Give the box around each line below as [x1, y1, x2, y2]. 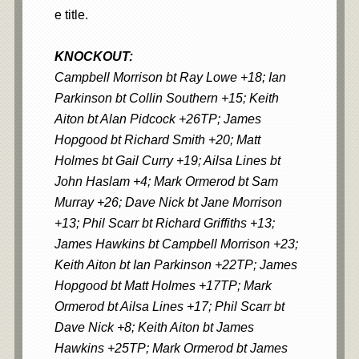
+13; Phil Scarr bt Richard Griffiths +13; [54, 216, 275, 230]
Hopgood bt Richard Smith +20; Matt [54, 133, 260, 147]
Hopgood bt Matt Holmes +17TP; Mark [54, 279, 272, 292]
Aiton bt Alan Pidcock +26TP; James [54, 112, 261, 126]
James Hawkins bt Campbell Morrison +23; [54, 237, 298, 251]
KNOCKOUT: [54, 50, 133, 63]
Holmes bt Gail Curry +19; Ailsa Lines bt [54, 154, 280, 167]
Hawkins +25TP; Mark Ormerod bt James [54, 341, 288, 355]
